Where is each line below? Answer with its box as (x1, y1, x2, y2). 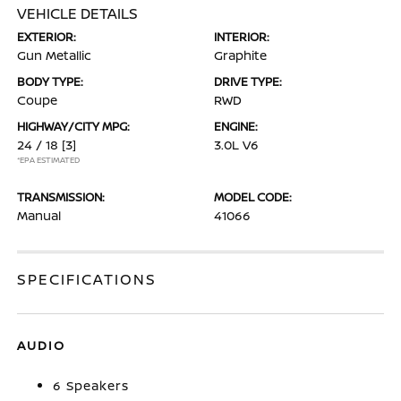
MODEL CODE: (214, 189, 292, 205)
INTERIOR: (214, 29, 269, 45)
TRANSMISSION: (17, 189, 106, 205)
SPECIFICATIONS (17, 269, 158, 289)
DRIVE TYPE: (214, 73, 282, 90)
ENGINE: (214, 118, 258, 134)
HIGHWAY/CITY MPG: (17, 118, 131, 134)
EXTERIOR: (17, 29, 77, 45)
